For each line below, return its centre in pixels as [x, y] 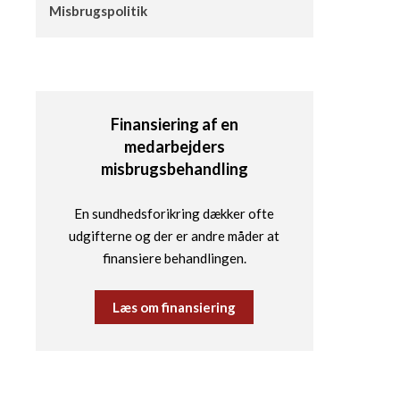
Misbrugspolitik [98, 11]
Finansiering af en [174, 124]
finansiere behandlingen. [174, 258]
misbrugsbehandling [174, 169]
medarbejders [174, 146]
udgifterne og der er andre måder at [175, 236]
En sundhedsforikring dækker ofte [175, 214]
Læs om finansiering [175, 308]
